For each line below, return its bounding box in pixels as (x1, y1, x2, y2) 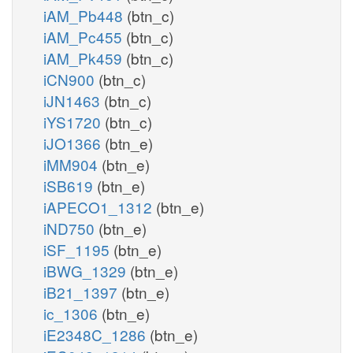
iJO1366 (43, 132, 105, 154)
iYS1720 (43, 110, 105, 132)
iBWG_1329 (43, 259, 130, 281)
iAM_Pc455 (43, 25, 126, 47)
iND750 (43, 217, 98, 239)
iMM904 (43, 153, 102, 175)
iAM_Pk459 (43, 46, 126, 69)
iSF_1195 (43, 238, 113, 260)
